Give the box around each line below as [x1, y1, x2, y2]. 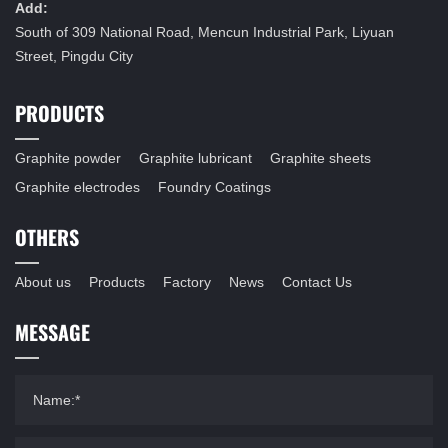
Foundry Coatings [158, 178, 271, 195]
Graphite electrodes [15, 178, 140, 195]
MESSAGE [15, 314, 90, 348]
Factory [163, 273, 211, 290]
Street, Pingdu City [15, 47, 133, 64]
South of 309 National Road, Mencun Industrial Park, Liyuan [15, 23, 394, 40]
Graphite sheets [270, 149, 371, 166]
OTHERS [15, 219, 79, 253]
